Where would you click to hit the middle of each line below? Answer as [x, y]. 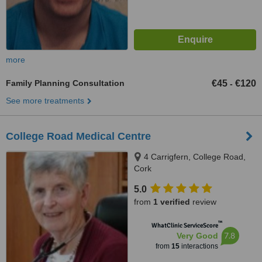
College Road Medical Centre [78, 136]
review [203, 202]
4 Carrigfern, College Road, [195, 157]
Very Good [197, 236]
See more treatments [45, 101]
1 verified [172, 202]
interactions [199, 246]
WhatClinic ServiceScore [185, 225]
